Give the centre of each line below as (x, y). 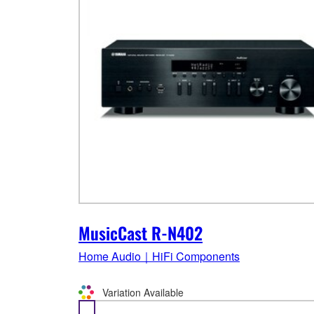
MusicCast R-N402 (141, 233)
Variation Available (143, 292)
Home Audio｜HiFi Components (159, 257)
